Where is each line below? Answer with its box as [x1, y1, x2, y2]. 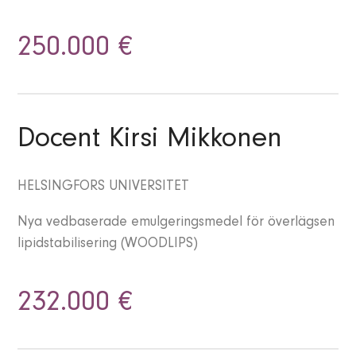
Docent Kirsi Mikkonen [17, 127, 283, 157]
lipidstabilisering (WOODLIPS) [17, 238, 199, 253]
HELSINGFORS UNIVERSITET [17, 180, 190, 195]
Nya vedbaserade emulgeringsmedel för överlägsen [17, 216, 335, 231]
